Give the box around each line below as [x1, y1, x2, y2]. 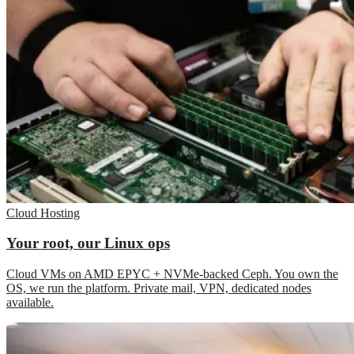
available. [6, 296, 54, 310]
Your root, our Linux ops [6, 235, 170, 252]
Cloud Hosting [6, 205, 80, 220]
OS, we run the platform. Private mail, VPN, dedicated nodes [6, 281, 311, 296]
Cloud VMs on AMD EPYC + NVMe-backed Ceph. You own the [6, 267, 338, 281]
